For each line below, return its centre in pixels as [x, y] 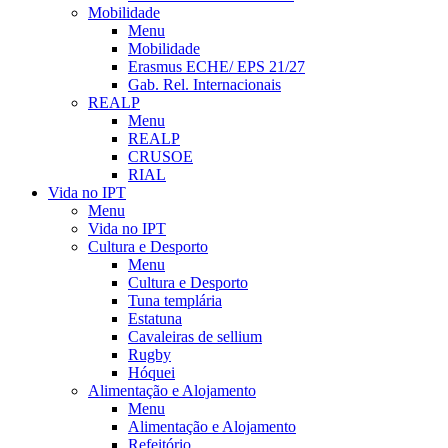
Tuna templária [175, 300]
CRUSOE [160, 156]
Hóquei [151, 372]
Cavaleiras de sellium [195, 336]
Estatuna [155, 318]
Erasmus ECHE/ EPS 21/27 [216, 66]
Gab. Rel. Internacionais [204, 84]
